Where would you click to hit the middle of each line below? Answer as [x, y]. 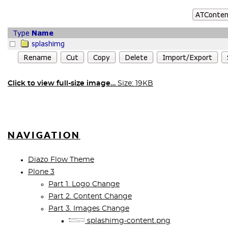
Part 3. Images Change [89, 209]
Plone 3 [41, 172]
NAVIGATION [44, 135]
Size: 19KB [135, 83]
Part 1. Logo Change [84, 184]
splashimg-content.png [128, 221]
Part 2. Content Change [90, 196]
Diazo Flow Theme [61, 160]
